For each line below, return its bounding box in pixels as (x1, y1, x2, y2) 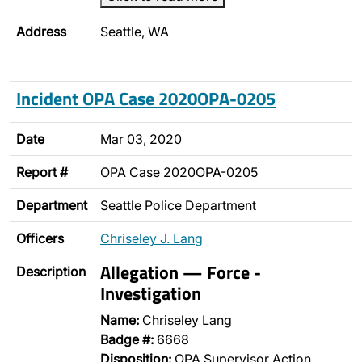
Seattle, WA (100, 23, 169, 40)
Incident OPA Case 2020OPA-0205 (16, 85, 276, 112)
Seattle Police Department (100, 197, 256, 213)
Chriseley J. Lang (100, 230, 203, 246)
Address (16, 23, 66, 40)
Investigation (100, 280, 201, 306)
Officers (16, 230, 64, 246)
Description (16, 263, 86, 280)
